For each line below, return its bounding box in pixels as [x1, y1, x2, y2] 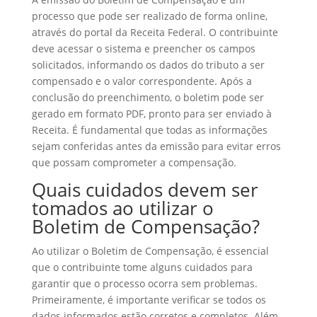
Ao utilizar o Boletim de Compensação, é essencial [31, 244, 269, 258]
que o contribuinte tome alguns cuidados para [31, 260, 253, 274]
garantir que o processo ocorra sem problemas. [31, 277, 258, 290]
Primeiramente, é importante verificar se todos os [31, 293, 266, 306]
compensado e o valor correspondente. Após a [31, 74, 252, 88]
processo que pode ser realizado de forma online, [31, 9, 267, 23]
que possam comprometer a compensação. [31, 156, 236, 169]
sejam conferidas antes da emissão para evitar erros [31, 139, 281, 153]
